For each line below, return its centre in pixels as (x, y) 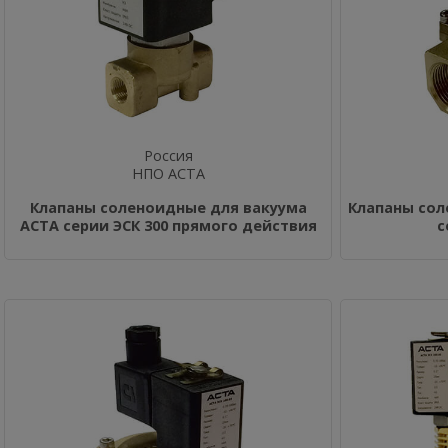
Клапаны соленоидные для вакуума (168, 207)
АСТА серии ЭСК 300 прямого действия (168, 225)
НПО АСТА (168, 173)
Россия (168, 155)
